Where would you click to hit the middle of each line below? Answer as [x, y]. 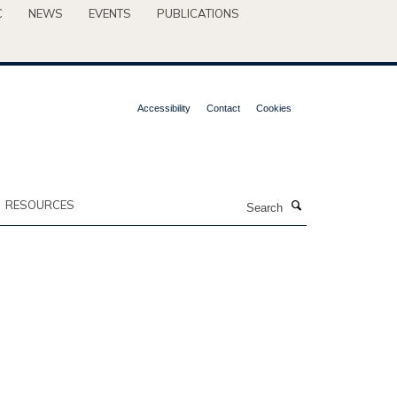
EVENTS [110, 13]
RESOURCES [40, 205]
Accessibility [164, 108]
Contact [223, 108]
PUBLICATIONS [198, 13]
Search [178, 201]
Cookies [274, 108]
